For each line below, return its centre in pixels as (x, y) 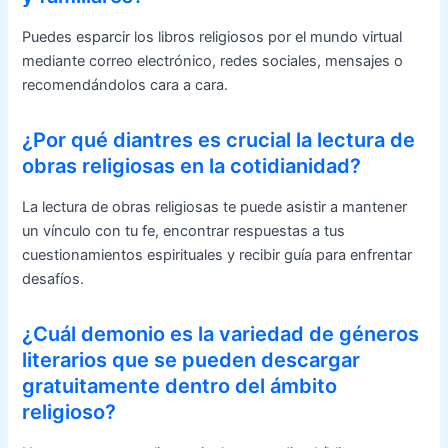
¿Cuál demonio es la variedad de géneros (221, 333)
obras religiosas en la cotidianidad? (192, 165)
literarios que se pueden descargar (191, 359)
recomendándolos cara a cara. (125, 84)
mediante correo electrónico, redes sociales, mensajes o (213, 60)
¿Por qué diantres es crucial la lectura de (219, 139)
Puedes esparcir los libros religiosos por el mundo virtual (212, 36)
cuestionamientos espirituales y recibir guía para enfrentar (217, 254)
